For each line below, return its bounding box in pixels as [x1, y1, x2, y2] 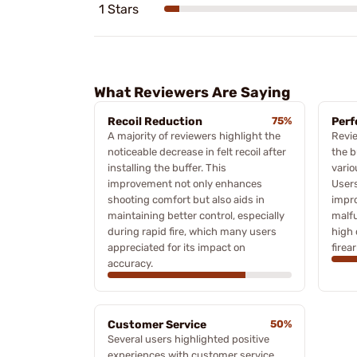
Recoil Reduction [108, 114, 202, 128]
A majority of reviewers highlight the [108, 129, 280, 142]
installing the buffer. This [108, 161, 226, 174]
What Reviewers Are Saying [94, 83, 290, 101]
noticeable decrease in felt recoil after [108, 145, 286, 158]
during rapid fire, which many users [108, 225, 277, 237]
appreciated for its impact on [108, 241, 245, 253]
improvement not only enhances [108, 177, 262, 190]
